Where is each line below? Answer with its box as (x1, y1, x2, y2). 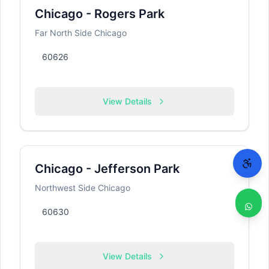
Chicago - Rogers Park (35, 7, 165, 21)
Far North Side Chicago (35, 28, 127, 38)
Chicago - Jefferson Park (35, 162, 180, 176)
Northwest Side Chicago (35, 183, 130, 193)
